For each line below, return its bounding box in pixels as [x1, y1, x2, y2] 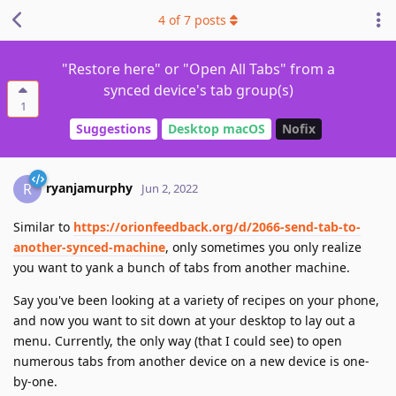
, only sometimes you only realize [165, 238, 362, 255]
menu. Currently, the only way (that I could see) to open [13, 331, 342, 349]
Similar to [13, 217, 73, 235]
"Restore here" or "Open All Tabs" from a [61, 59, 335, 79]
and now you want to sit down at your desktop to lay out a [13, 311, 355, 329]
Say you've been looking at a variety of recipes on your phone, [13, 291, 379, 308]
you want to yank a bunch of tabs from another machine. [13, 258, 350, 276]
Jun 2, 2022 [141, 179, 198, 196]
